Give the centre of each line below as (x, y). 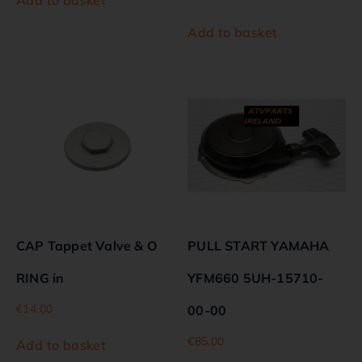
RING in (40, 278)
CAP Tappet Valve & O (87, 245)
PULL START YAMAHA (259, 245)
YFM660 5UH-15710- (256, 278)
